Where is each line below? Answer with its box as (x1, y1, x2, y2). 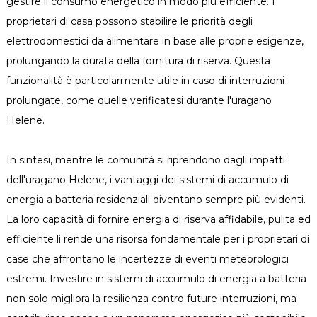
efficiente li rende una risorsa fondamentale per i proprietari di (6, 233, 309, 246)
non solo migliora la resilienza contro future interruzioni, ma (6, 292, 296, 305)
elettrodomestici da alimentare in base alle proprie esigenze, (6, 35, 304, 47)
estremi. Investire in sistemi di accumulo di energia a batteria (6, 272, 306, 285)
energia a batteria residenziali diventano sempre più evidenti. (6, 193, 306, 206)
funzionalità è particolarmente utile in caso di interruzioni (6, 74, 284, 87)
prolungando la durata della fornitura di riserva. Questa (6, 54, 270, 67)
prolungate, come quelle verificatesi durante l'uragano (6, 94, 272, 107)
